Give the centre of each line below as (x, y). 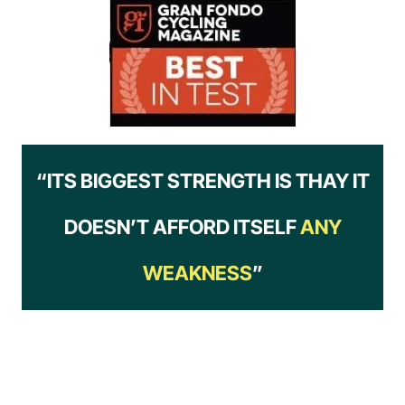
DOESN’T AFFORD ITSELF (182, 227)
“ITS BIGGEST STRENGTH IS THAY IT (202, 181)
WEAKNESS (197, 273)
